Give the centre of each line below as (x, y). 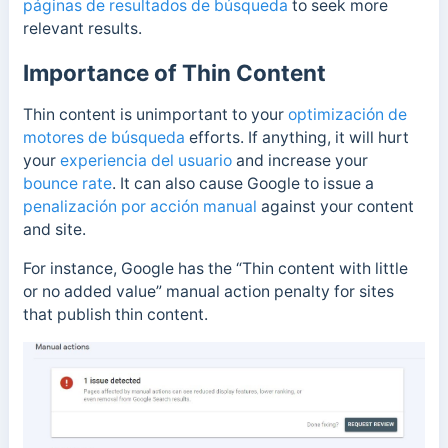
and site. (56, 229)
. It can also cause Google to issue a (242, 183)
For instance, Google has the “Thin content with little (215, 268)
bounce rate (67, 183)
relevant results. (82, 29)
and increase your (299, 160)
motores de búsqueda (103, 137)
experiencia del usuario (145, 160)
